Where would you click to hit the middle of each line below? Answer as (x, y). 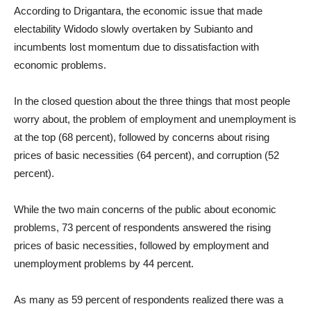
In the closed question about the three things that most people (152, 101)
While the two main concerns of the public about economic (145, 209)
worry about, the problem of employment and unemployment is (155, 119)
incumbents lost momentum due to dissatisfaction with (136, 47)
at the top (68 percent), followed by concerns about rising (142, 137)
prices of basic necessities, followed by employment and (141, 245)
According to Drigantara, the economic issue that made (138, 11)
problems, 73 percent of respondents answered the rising (142, 227)
